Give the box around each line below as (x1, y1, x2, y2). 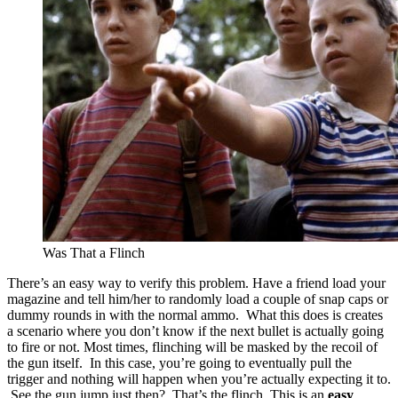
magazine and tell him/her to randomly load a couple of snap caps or (7, 291, 388, 307)
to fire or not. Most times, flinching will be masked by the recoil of (7, 339, 378, 355)
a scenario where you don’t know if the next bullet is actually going (7, 323, 384, 339)
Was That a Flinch (43, 245, 145, 261)
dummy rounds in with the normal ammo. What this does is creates (7, 307, 383, 323)
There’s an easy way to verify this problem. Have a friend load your (7, 275, 386, 291)
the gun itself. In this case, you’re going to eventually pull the (7, 355, 352, 371)
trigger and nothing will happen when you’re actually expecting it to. (7, 371, 391, 387)
